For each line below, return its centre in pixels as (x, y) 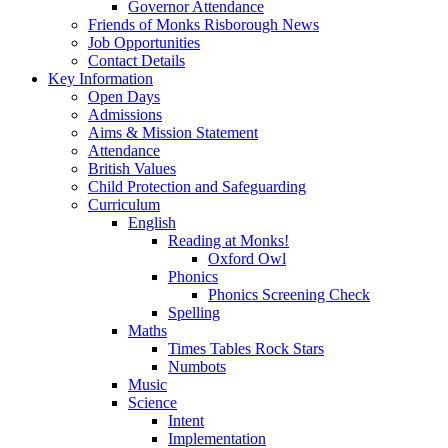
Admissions (125, 114)
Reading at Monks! (228, 240)
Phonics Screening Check (289, 294)
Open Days (124, 96)
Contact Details (136, 60)
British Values (132, 168)
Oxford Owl (247, 258)
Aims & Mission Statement (173, 132)
